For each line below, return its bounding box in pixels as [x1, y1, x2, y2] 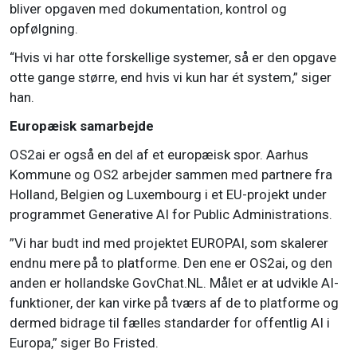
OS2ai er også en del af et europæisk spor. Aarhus [10, 147, 308, 163]
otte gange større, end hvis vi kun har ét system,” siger [10, 69, 331, 86]
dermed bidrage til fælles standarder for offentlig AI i [10, 315, 330, 331]
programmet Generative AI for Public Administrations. [10, 206, 332, 223]
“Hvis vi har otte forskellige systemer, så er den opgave [10, 49, 336, 66]
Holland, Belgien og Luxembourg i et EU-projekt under [10, 186, 327, 203]
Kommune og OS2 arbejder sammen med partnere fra [10, 167, 332, 183]
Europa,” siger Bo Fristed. [10, 335, 159, 351]
